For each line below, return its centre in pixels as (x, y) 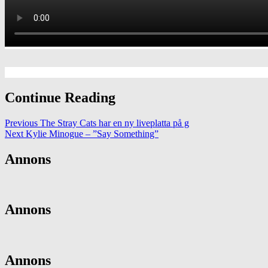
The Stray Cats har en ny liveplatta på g (113, 123)
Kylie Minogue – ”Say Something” (91, 133)
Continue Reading (60, 97)
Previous (21, 123)
